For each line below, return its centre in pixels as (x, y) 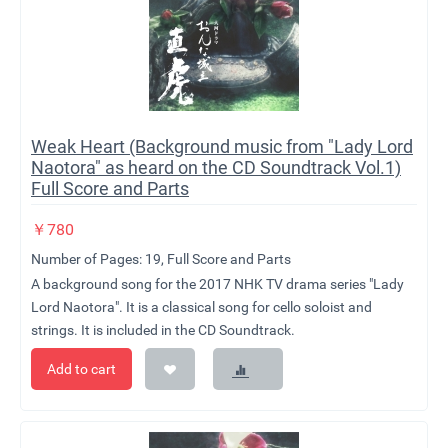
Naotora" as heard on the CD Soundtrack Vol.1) (216, 168)
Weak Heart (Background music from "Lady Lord (222, 147)
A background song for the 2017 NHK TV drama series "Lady (217, 284)
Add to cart (81, 369)
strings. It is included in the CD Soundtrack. (163, 330)
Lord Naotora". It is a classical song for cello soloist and (201, 307)
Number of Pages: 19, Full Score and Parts (161, 259)
